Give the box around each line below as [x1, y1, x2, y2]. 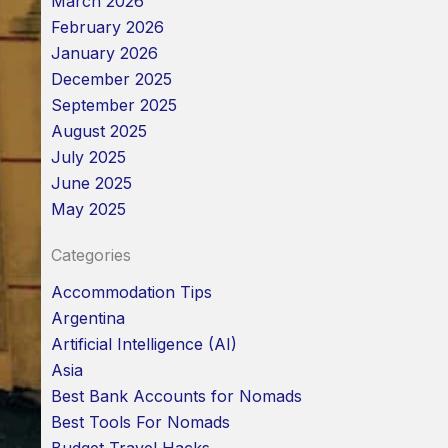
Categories [50, 245, 131, 266]
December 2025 [50, 69, 172, 90]
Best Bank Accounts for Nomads [50, 386, 302, 407]
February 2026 [50, 17, 164, 38]
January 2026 [50, 43, 158, 64]
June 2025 [50, 173, 132, 194]
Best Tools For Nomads [50, 412, 230, 433]
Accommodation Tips [50, 282, 212, 303]
